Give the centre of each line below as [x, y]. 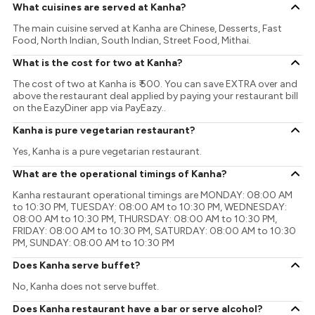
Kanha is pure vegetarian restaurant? [104, 130]
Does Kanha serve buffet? [77, 265]
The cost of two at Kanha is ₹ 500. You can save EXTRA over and [155, 84]
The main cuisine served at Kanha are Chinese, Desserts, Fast [148, 29]
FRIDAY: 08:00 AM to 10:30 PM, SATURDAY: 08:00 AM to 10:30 [155, 231]
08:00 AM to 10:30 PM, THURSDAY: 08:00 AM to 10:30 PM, [145, 219]
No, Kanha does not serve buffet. [86, 287]
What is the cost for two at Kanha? [98, 63]
